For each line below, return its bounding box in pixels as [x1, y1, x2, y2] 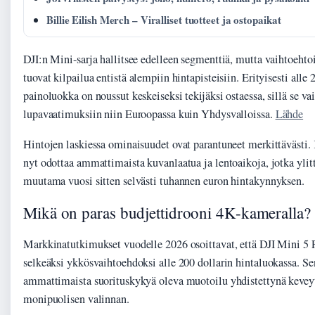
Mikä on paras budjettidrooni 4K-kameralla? [23, 202, 311, 224]
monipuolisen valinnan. [23, 291, 129, 307]
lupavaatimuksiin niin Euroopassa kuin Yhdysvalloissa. [23, 106, 276, 122]
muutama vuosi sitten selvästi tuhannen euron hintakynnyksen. [23, 173, 304, 189]
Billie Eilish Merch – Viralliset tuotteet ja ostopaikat [46, 12, 281, 28]
